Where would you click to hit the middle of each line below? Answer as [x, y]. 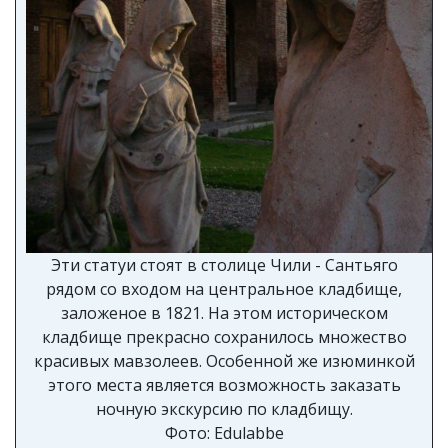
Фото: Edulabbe [224, 433]
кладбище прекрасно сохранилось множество [224, 337]
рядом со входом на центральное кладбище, [224, 289]
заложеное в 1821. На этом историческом [224, 313]
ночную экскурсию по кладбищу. [224, 409]
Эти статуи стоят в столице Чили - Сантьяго [224, 265]
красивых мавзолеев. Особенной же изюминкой [224, 361]
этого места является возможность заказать [224, 385]
